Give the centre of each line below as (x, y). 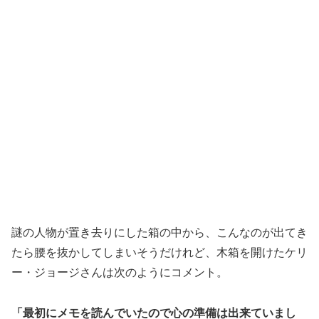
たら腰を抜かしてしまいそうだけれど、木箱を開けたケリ (159, 253)
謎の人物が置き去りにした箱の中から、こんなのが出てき (159, 233)
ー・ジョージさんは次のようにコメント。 (120, 273)
